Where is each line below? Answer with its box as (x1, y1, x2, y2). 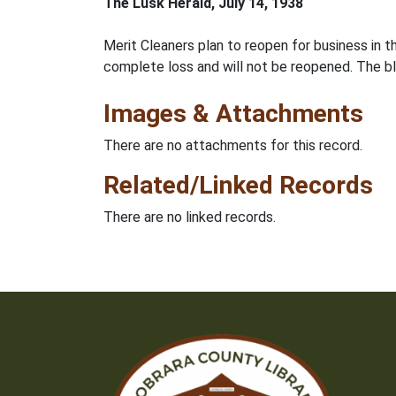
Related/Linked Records (103, 171, 373, 200)
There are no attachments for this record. (103, 137, 362, 154)
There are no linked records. (103, 209, 276, 225)
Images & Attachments (103, 99, 363, 128)
